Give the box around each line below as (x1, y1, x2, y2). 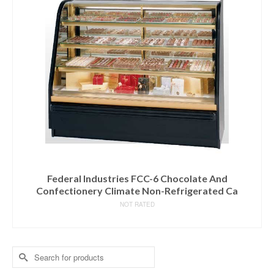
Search (12, 246, 41, 259)
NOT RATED (119, 200, 155, 209)
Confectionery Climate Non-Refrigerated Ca (36, 185, 238, 196)
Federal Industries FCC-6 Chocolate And (46, 172, 228, 184)
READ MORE (108, 213, 166, 224)
